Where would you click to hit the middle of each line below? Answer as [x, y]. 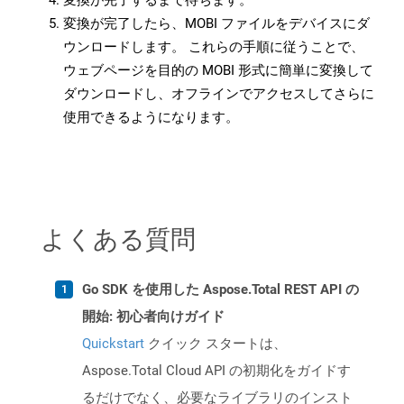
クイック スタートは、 [216, 344]
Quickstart [113, 344]
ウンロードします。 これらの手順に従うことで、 [214, 47]
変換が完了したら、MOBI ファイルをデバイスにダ [216, 24]
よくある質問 [118, 239]
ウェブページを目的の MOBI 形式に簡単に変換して [218, 71]
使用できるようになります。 [151, 118]
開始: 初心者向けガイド [153, 317]
